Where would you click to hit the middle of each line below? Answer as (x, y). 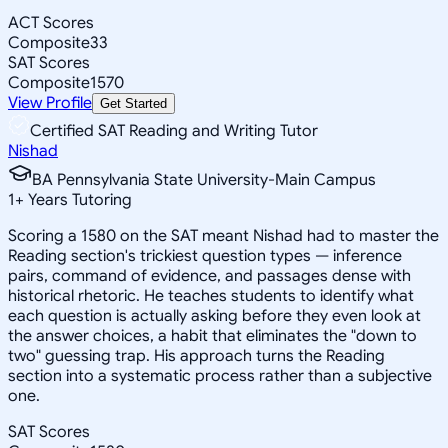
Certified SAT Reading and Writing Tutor (174, 130)
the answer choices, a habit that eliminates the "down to (212, 335)
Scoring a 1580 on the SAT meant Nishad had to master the (223, 235)
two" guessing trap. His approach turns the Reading (196, 355)
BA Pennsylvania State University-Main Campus (204, 179)
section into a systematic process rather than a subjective (220, 375)
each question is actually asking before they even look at (214, 315)
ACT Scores (51, 22)
